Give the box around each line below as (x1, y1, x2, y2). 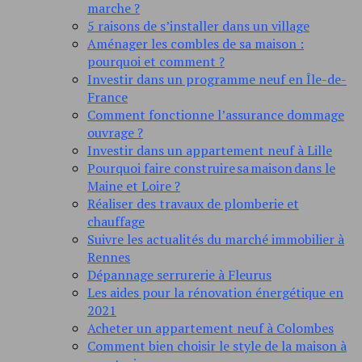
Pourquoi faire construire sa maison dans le (87, 159, 335, 178)
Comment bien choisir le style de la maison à (87, 337, 347, 356)
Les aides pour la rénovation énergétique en (87, 284, 343, 302)
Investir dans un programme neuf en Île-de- (87, 70, 347, 89)
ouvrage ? (87, 124, 143, 142)
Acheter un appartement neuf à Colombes (87, 319, 334, 338)
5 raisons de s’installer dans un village (87, 17, 309, 36)
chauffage (87, 213, 145, 231)
